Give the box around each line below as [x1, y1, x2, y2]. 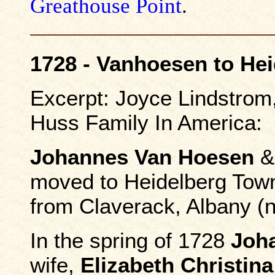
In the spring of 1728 [30, 228, 231, 252]
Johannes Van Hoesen [30, 145, 254, 169]
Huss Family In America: [30, 110, 262, 134]
